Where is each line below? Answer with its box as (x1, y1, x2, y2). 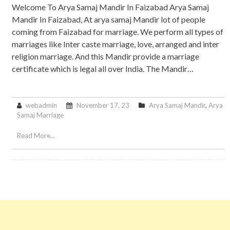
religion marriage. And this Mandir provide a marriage (11, 51, 199, 62)
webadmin (25, 101, 57, 110)
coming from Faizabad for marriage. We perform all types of (11, 27, 223, 37)
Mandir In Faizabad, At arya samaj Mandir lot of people (11, 14, 205, 25)
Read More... (16, 131, 55, 140)
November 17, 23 (76, 101, 129, 110)
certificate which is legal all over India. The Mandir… (11, 64, 194, 74)
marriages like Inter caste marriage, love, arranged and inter (11, 39, 219, 49)
